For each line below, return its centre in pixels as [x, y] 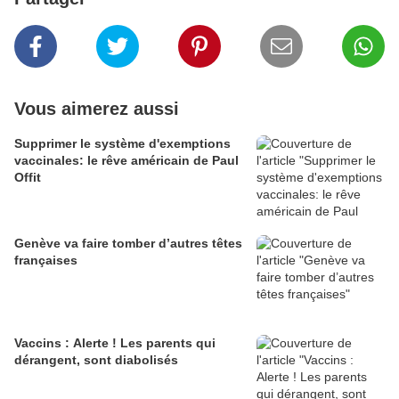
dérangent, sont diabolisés [96, 359]
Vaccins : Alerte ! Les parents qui [115, 342]
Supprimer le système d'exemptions [122, 143]
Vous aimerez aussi [97, 108]
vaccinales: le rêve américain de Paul [126, 160]
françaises [46, 260]
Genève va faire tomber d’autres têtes [128, 243]
